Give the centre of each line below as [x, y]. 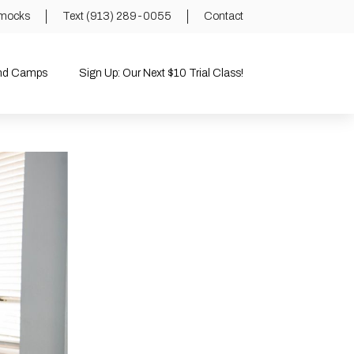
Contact [223, 16]
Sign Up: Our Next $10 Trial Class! [161, 73]
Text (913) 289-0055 [117, 16]
